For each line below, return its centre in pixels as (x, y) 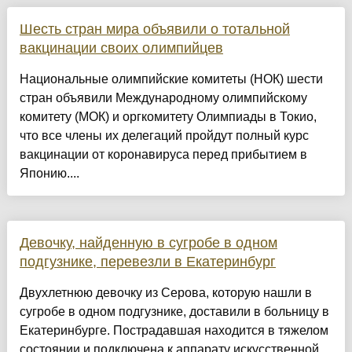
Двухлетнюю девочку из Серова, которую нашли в (165, 292)
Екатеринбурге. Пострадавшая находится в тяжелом (174, 330)
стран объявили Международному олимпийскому (163, 97)
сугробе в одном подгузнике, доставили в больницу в (174, 311)
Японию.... (49, 173)
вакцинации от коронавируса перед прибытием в (163, 154)
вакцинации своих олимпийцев (121, 48)
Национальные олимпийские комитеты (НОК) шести (171, 79)
